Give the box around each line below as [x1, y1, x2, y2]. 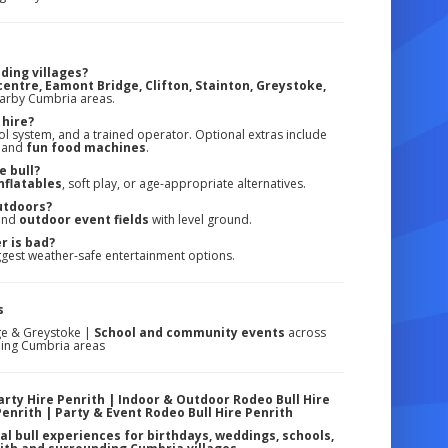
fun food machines [26, 138, 147, 156]
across [285, 323, 327, 341]
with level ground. [149, 210, 253, 228]
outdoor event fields [19, 210, 150, 228]
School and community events [94, 323, 286, 341]
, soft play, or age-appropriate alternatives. [61, 174, 306, 192]
